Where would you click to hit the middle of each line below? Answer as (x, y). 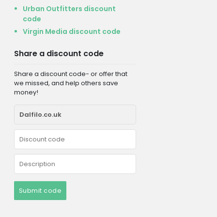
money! (26, 92)
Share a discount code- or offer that (70, 74)
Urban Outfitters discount (69, 8)
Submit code (40, 190)
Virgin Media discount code (71, 31)
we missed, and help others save (66, 83)
